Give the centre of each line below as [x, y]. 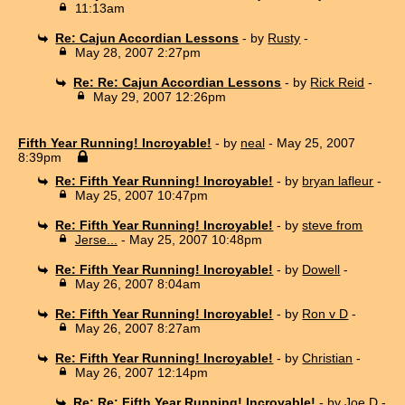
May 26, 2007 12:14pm [141, 372]
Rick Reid [338, 82]
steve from [333, 225]
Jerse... [96, 239]
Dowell [321, 269]
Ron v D [325, 313]
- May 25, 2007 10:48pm [189, 239]
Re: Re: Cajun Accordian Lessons [178, 82]
